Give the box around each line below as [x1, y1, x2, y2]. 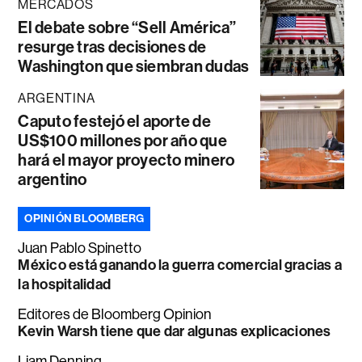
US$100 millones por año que [18, 130, 227, 150]
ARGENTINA [18, 90, 95, 106]
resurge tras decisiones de [18, 36, 207, 57]
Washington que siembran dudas [18, 56, 250, 76]
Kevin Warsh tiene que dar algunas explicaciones [18, 322, 331, 340]
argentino [18, 169, 87, 189]
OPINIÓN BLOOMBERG [24, 211, 145, 225]
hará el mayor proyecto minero [18, 149, 235, 170]
